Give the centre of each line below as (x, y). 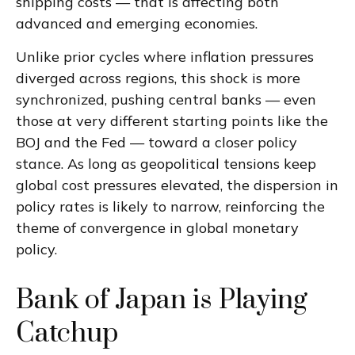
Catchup (67, 334)
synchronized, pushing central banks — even (166, 99)
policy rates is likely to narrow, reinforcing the (170, 206)
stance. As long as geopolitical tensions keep (166, 164)
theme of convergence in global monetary (157, 228)
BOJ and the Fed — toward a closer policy (157, 142)
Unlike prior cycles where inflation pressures (165, 57)
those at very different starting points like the (172, 121)
